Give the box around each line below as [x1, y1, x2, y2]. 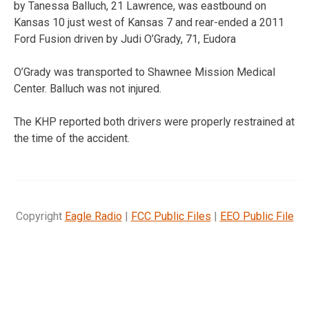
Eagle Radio [64, 209, 122, 223]
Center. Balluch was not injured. [14, 81, 161, 95]
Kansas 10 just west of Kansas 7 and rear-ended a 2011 [14, 15, 284, 29]
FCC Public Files [130, 209, 211, 223]
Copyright [15, 209, 65, 223]
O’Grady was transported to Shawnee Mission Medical [14, 65, 275, 79]
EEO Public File [219, 209, 294, 223]
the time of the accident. [14, 131, 130, 145]
